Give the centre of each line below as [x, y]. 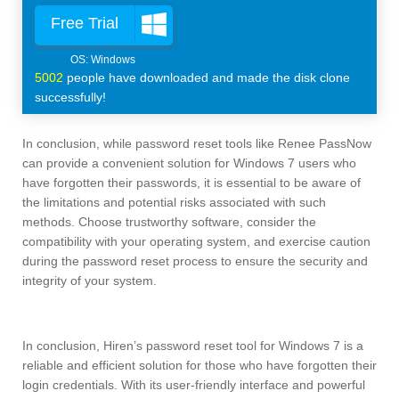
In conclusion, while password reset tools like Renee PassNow [197, 144]
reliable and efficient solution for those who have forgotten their [199, 366]
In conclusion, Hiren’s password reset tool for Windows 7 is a [193, 346]
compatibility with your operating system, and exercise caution [196, 242]
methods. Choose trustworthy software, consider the [169, 222]
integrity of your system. [90, 281]
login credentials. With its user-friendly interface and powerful [194, 385]
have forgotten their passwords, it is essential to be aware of [191, 183]
